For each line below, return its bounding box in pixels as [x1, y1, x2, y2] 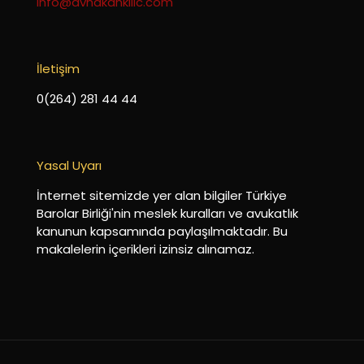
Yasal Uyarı [37, 157, 102, 174]
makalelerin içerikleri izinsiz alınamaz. [37, 240, 254, 258]
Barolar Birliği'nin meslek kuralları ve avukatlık [37, 205, 298, 222]
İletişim [37, 60, 80, 77]
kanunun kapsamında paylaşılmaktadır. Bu [37, 223, 288, 240]
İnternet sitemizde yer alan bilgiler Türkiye [37, 187, 287, 204]
